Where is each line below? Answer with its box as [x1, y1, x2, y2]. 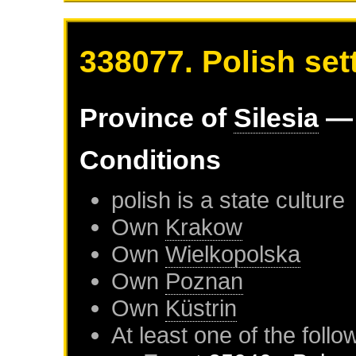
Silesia [234, 103, 319, 133]
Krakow [165, 214, 243, 241]
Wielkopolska [165, 241, 301, 268]
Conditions [79, 145, 222, 176]
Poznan [165, 268, 244, 295]
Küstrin [165, 295, 238, 322]
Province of [79, 103, 234, 133]
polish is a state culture [111, 187, 346, 214]
